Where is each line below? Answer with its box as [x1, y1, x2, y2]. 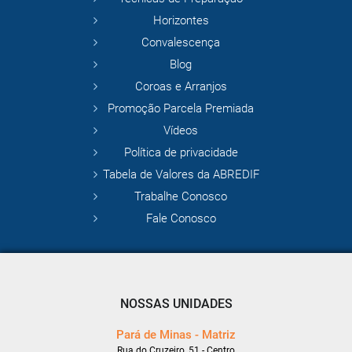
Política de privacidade [123, 145, 238, 160]
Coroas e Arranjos [134, 79, 227, 94]
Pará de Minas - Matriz [116, 328, 236, 343]
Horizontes [152, 13, 209, 28]
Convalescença [141, 35, 220, 50]
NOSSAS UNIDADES [119, 296, 233, 312]
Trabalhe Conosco [134, 189, 227, 204]
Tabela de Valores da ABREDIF [102, 167, 259, 182]
